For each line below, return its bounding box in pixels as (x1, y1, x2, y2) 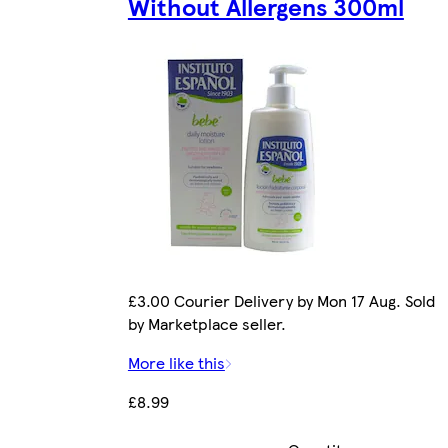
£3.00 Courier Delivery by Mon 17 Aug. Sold (127, 289, 435, 313)
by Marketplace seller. (127, 312, 286, 336)
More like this (127, 351, 225, 375)
